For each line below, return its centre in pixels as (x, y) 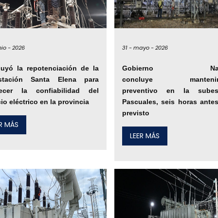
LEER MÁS (145, 136)
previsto (136, 113)
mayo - (143, 47)
